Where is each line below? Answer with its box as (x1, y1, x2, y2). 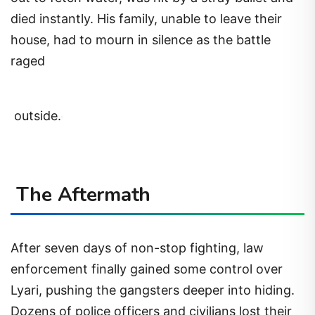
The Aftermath (11, 181, 156, 209)
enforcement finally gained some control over (11, 261, 283, 276)
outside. (11, 108, 61, 123)
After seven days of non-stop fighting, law (11, 240, 264, 255)
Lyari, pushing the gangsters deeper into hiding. (11, 282, 295, 297)
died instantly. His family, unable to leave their (11, 11, 282, 27)
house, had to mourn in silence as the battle (11, 32, 271, 48)
